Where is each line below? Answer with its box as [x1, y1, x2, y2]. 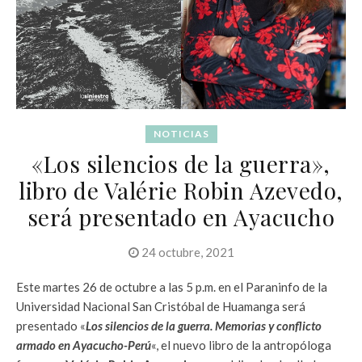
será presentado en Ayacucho [27, 202, 335, 233]
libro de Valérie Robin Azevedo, [19, 175, 343, 206]
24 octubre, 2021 [138, 245, 234, 260]
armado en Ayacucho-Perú [16, 338, 151, 353]
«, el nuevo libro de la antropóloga [151, 338, 331, 353]
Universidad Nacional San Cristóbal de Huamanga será [16, 299, 305, 314]
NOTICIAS [153, 128, 209, 141]
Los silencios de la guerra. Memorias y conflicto [86, 318, 322, 334]
